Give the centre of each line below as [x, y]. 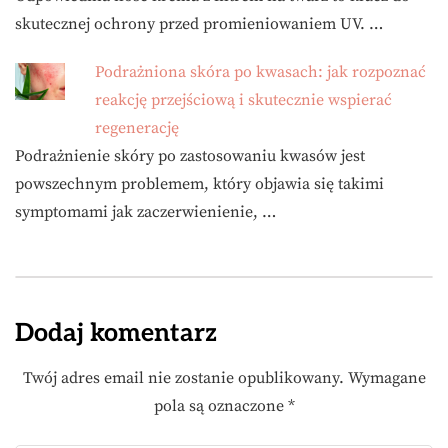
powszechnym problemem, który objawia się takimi [199, 183]
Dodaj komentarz [116, 332]
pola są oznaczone [220, 405]
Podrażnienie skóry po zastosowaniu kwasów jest [190, 155]
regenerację [137, 127]
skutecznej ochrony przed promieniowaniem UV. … [199, 23]
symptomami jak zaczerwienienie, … [145, 211]
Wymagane [386, 377]
